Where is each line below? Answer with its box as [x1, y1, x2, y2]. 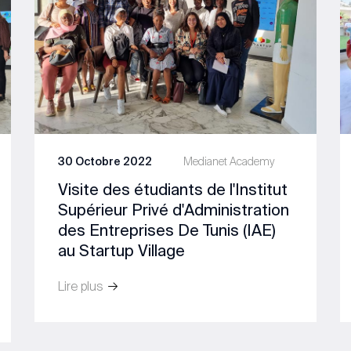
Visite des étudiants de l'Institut [58, 180, 288, 199]
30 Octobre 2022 [58, 155, 152, 168]
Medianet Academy [183, 155, 275, 168]
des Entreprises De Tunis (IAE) [58, 221, 276, 240]
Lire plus [58, 279, 107, 294]
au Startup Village [58, 241, 185, 260]
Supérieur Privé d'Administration [58, 201, 289, 219]
